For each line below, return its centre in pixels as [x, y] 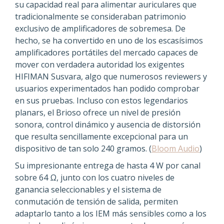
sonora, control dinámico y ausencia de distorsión [108, 124]
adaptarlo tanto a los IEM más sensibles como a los [111, 213]
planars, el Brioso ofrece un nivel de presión [98, 112]
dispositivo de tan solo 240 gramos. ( [83, 148]
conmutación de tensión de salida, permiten [96, 201]
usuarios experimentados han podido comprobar [107, 88]
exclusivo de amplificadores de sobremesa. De [100, 28]
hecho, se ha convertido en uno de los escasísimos [109, 40]
